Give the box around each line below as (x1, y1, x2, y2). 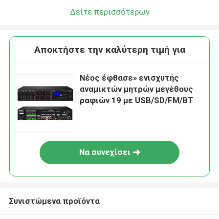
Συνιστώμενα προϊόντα (8, 196, 100, 206)
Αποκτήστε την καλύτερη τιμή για (34, 44, 185, 56)
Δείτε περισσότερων (69, 6, 150, 17)
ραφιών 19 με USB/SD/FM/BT (80, 95, 194, 106)
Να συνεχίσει (79, 147, 131, 157)
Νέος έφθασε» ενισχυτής (80, 73, 179, 83)
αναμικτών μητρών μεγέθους (80, 84, 194, 94)
